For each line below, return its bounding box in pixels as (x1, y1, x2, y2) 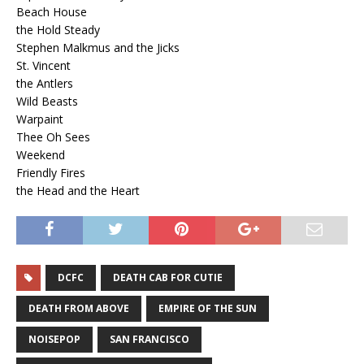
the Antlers (16, 75, 73, 91)
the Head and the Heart (16, 182, 140, 198)
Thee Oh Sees (16, 128, 90, 145)
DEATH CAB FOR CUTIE (113, 270, 223, 284)
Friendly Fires (16, 164, 85, 180)
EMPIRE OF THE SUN (158, 301, 257, 315)
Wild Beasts (16, 93, 78, 109)
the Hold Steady (16, 21, 100, 37)
